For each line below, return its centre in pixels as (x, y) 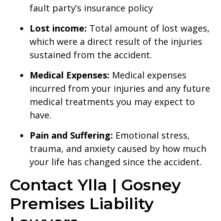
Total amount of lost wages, (148, 28)
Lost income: (58, 28)
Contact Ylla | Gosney (95, 184)
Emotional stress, (153, 135)
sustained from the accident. (91, 55)
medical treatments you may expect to (112, 101)
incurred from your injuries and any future (120, 88)
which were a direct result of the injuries (116, 41)
